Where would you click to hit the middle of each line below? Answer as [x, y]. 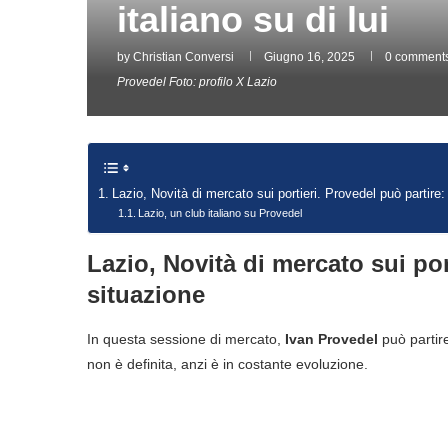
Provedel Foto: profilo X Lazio [197, 81]
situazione [146, 294]
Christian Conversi [183, 56]
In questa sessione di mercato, [186, 338]
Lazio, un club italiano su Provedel [220, 212]
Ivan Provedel [331, 338]
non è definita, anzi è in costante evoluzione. [227, 363]
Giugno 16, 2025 [309, 56]
